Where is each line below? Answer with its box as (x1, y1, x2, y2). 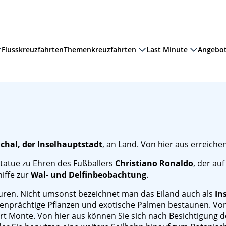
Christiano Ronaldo (115, 158, 193, 169)
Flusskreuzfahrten (2, 44, 64, 54)
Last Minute (146, 44, 188, 54)
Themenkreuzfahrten (64, 44, 136, 54)
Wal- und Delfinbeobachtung (31, 169, 146, 180)
